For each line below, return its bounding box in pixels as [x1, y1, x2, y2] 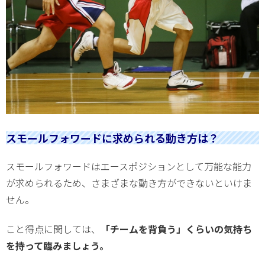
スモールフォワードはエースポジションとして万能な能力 [6, 159, 251, 173]
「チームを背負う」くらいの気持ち [101, 222, 252, 237]
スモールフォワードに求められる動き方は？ [6, 130, 219, 146]
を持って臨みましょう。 [6, 238, 109, 253]
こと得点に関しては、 [6, 222, 101, 237]
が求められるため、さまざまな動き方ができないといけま [6, 175, 252, 190]
